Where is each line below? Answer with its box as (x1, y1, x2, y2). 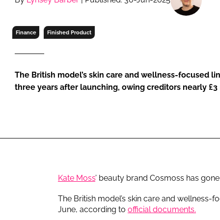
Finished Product (47, 29, 91, 35)
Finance (15, 29, 36, 35)
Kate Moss (58, 173, 95, 183)
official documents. (128, 204, 196, 214)
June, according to (58, 204, 128, 214)
